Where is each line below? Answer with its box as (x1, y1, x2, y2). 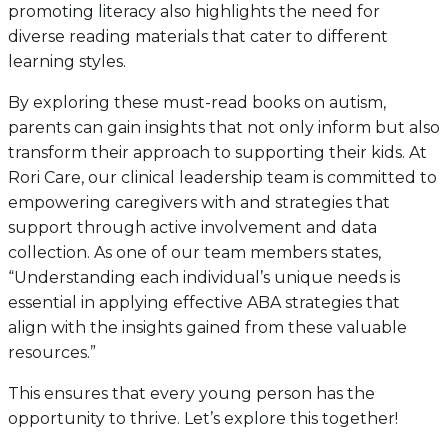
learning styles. (8, 52, 126, 72)
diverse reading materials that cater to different (8, 27, 388, 47)
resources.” (8, 343, 96, 363)
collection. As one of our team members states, (8, 243, 381, 263)
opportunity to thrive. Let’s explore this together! (8, 409, 398, 429)
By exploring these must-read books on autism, (8, 93, 386, 113)
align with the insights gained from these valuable (8, 318, 407, 338)
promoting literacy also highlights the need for (8, 2, 380, 22)
